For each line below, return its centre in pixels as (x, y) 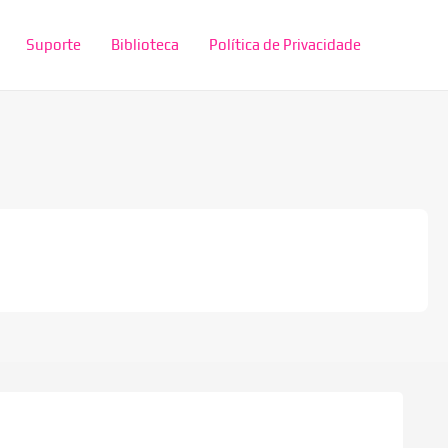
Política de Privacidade (285, 44)
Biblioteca (145, 44)
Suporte (53, 44)
